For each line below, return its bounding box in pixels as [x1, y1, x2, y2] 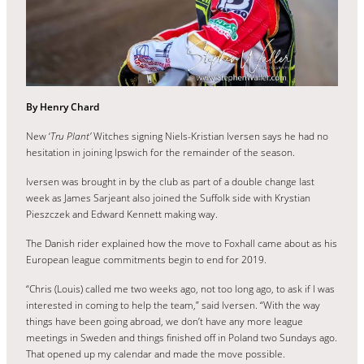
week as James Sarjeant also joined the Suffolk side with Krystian [26, 190, 310, 205]
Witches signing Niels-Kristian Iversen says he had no [91, 128, 328, 143]
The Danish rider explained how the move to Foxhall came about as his [26, 236, 337, 250]
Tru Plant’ [50, 128, 91, 143]
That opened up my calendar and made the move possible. [26, 346, 285, 361]
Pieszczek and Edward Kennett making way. [26, 206, 218, 221]
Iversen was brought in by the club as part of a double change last [26, 174, 314, 188]
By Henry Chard [26, 99, 99, 114]
